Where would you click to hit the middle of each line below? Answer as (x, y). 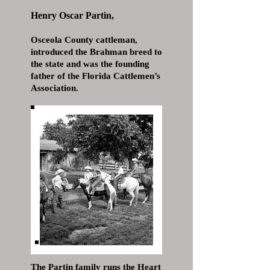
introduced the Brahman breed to (96, 52)
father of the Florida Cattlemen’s (96, 76)
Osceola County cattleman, (84, 40)
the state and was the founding (90, 64)
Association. (55, 88)
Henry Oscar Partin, (72, 15)
